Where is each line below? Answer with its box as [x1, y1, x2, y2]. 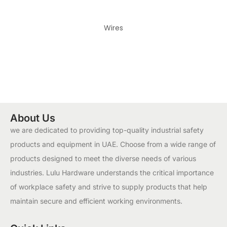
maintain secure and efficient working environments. [10, 196, 182, 205]
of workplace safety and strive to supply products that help [10, 182, 207, 191]
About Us [10, 111, 55, 124]
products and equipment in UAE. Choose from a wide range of [10, 139, 216, 148]
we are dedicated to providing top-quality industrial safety [10, 125, 204, 134]
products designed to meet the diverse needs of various [10, 154, 196, 163]
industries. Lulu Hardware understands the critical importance [10, 168, 214, 177]
